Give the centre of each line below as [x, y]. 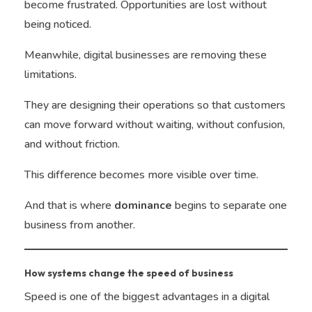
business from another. [80, 225]
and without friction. [72, 145]
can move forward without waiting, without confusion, [155, 125]
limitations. [50, 75]
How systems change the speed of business [129, 273]
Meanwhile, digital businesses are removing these [146, 55]
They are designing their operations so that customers [155, 106]
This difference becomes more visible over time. [141, 175]
